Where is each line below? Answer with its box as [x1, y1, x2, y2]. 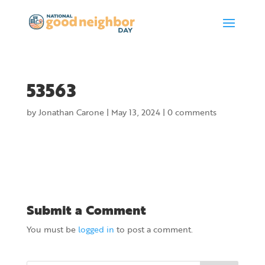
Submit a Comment [26, 200, 146, 219]
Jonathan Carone [38, 106, 104, 118]
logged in [77, 223, 114, 235]
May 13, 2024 [111, 106, 160, 118]
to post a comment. [114, 223, 193, 235]
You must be [26, 223, 78, 235]
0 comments [167, 106, 216, 118]
